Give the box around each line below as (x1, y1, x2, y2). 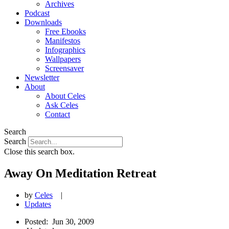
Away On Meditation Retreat (4, 166, 156, 180)
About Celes (45, 91, 85, 100)
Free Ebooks (45, 27, 86, 36)
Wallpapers (45, 55, 81, 63)
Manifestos (45, 36, 80, 45)
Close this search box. (4, 147, 75, 156)
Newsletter (25, 73, 59, 82)
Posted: (25, 217, 50, 226)
